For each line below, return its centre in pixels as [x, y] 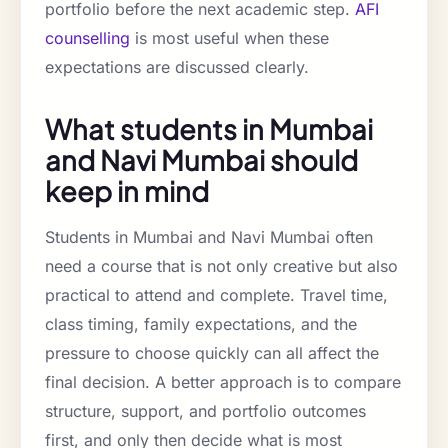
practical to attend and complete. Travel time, [216, 295]
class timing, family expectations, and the [201, 324]
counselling [87, 38]
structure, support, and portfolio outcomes [205, 411]
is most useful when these [229, 38]
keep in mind [127, 191]
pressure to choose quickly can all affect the [212, 353]
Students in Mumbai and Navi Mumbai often [209, 237]
